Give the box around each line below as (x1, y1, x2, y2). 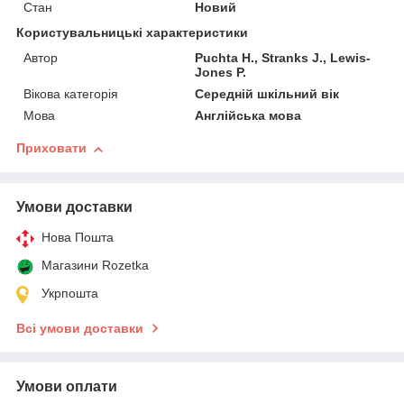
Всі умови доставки (16, 321, 143, 336)
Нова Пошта (41, 230, 114, 245)
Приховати (16, 141, 87, 156)
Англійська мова (195, 108, 302, 124)
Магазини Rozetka (41, 258, 149, 273)
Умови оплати (16, 379, 117, 395)
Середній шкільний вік (195, 87, 340, 102)
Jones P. (195, 65, 247, 80)
